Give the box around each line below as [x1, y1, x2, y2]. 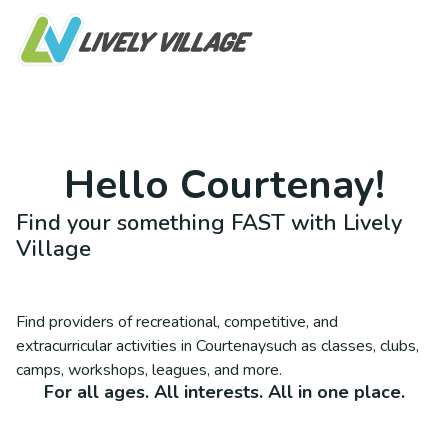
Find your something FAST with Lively [16, 208, 402, 238]
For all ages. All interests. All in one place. [43, 380, 405, 404]
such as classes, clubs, [266, 335, 419, 357]
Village [16, 234, 91, 264]
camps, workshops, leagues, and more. [16, 359, 282, 381]
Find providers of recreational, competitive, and [16, 311, 338, 333]
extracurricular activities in [16, 335, 196, 357]
